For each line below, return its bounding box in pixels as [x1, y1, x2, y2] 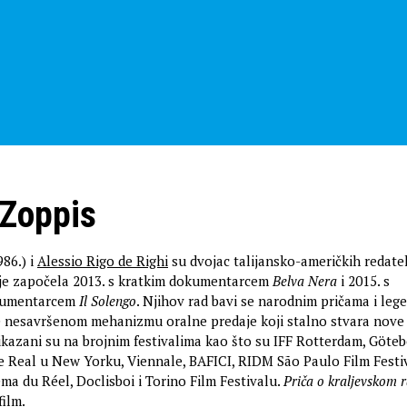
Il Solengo [79, 292, 136, 310]
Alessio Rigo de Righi [37, 252, 168, 270]
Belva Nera [273, 272, 337, 290]
